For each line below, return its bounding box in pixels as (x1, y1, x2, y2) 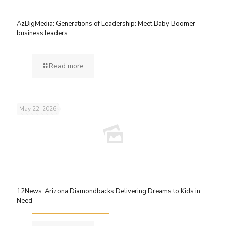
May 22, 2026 (19, 105, 56, 113)
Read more (49, 61, 84, 71)
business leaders (17, 29, 68, 38)
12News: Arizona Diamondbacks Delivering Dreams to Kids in (17, 187, 200, 196)
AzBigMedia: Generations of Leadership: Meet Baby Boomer (17, 19, 195, 28)
